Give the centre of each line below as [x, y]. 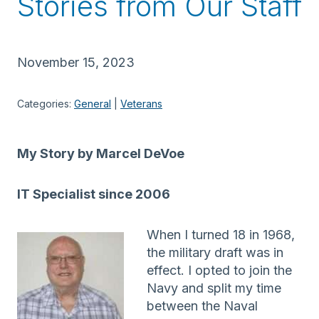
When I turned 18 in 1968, [221, 234]
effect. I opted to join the [219, 270]
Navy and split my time [214, 288]
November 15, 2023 [76, 62]
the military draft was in [215, 252]
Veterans [141, 103]
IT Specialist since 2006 [94, 194]
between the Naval [202, 305]
